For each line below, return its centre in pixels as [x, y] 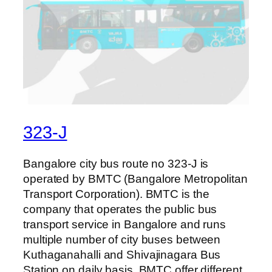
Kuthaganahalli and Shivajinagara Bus [122, 255]
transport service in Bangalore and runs [125, 225]
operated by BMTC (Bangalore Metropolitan [135, 179]
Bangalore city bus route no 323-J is [116, 164]
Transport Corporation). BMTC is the [116, 194]
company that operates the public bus [120, 209]
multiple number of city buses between [122, 240]
